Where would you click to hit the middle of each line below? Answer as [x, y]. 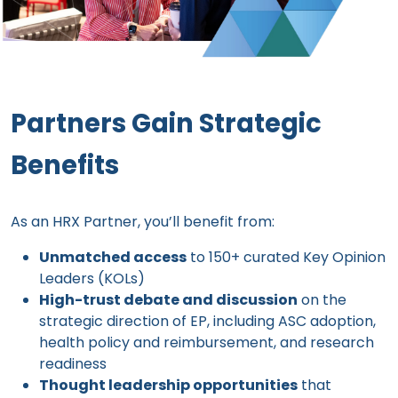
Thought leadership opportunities [168, 386]
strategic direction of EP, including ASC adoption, [207, 322]
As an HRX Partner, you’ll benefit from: [143, 222]
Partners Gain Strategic [166, 124]
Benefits [65, 166]
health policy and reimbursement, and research [207, 343]
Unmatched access [113, 258]
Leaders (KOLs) [92, 279]
